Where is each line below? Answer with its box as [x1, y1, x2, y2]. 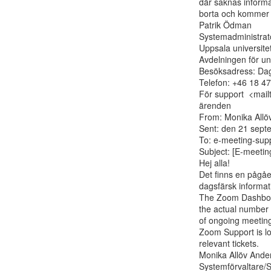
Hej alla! [199, 157, 230, 169]
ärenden [199, 99, 231, 111]
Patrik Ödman [199, 19, 252, 31]
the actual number [199, 203, 269, 215]
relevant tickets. [199, 237, 259, 249]
